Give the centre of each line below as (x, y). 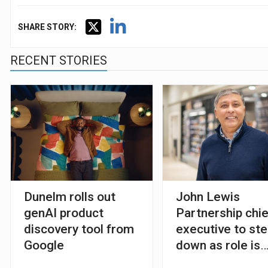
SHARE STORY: (47, 27)
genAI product (63, 213)
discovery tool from (79, 229)
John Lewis (208, 197)
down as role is (218, 245)
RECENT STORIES (58, 60)
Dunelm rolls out (69, 197)
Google (44, 245)
